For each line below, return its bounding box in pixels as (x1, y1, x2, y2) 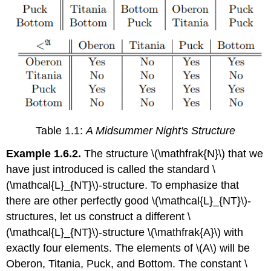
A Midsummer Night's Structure (86, 124, 235, 137)
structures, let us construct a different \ (6, 211, 191, 223)
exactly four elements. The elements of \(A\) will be (6, 242, 250, 255)
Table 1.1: (36, 124, 86, 137)
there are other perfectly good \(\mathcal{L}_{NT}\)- (6, 195, 252, 207)
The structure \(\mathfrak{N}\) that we (81, 148, 264, 160)
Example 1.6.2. (6, 148, 82, 160)
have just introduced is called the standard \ (6, 163, 216, 176)
